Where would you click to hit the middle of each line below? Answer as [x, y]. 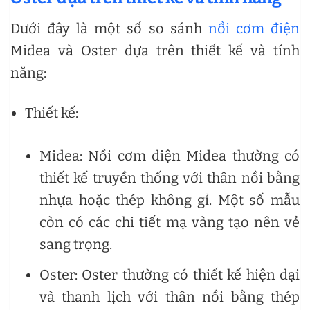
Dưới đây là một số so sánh [109, 28]
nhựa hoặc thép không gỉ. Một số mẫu [170, 200]
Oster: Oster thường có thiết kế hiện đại [170, 274]
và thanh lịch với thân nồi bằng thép [170, 297]
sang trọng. [76, 244]
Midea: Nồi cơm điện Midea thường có [170, 155]
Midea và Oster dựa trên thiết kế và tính [155, 50]
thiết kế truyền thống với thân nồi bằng [170, 177]
